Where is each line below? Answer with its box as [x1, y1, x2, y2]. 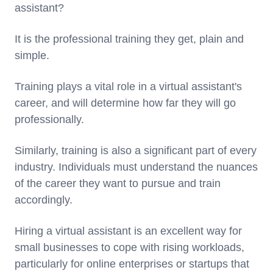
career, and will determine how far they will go [15, 96, 236, 109]
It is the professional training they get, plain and [15, 32, 244, 45]
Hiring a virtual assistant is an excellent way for [15, 224, 242, 237]
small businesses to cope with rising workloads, [15, 241, 244, 253]
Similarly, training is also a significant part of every [15, 144, 257, 157]
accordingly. [15, 193, 76, 206]
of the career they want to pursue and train [15, 177, 221, 190]
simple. [15, 49, 52, 62]
